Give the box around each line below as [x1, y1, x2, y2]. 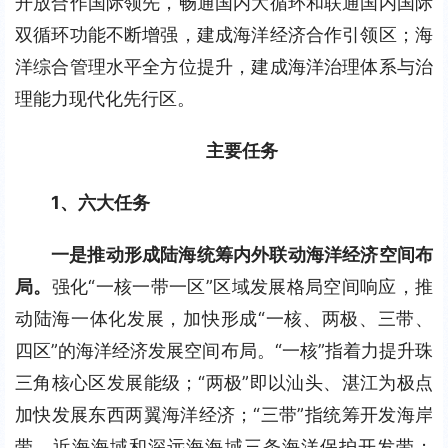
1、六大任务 [51, 192, 150, 213]
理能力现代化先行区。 [15, 88, 195, 109]
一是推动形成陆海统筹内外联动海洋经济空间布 [51, 244, 433, 265]
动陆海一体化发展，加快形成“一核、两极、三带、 [15, 308, 433, 329]
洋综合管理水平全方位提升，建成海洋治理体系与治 [15, 56, 433, 77]
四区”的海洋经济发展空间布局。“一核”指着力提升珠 [15, 340, 433, 361]
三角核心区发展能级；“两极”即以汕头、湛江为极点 [15, 372, 433, 393]
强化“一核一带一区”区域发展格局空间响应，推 [51, 276, 434, 297]
